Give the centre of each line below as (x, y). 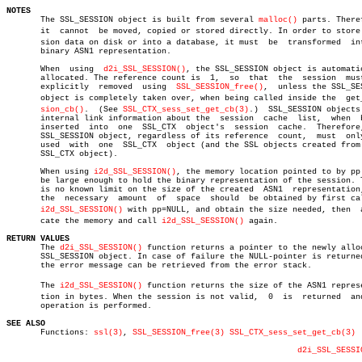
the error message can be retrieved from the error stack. (159, 265)
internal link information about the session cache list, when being (179, 118)
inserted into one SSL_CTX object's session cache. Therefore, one (43, 127)
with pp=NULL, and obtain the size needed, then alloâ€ (237, 210)
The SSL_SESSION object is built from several (133, 20)
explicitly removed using (91, 87)
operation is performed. (79, 306)
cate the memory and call (84, 221)
